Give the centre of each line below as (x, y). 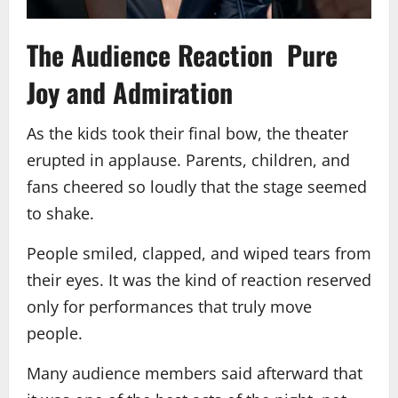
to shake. (60, 213)
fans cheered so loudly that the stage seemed (197, 186)
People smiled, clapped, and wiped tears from (199, 253)
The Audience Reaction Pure (182, 54)
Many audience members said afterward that (195, 373)
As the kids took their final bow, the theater (187, 133)
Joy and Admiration (130, 92)
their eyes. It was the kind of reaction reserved (199, 279)
